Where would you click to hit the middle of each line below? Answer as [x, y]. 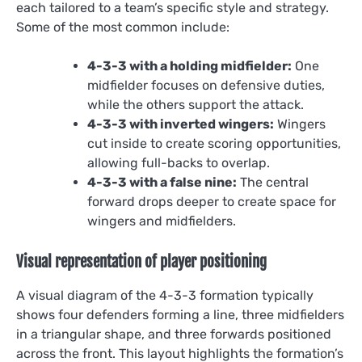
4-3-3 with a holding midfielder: [189, 65]
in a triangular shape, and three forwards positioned [174, 334]
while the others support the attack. [196, 104]
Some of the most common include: [123, 27]
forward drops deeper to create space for [212, 201]
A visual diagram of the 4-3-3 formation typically [165, 295]
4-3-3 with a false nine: [162, 182]
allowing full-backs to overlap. [179, 162]
